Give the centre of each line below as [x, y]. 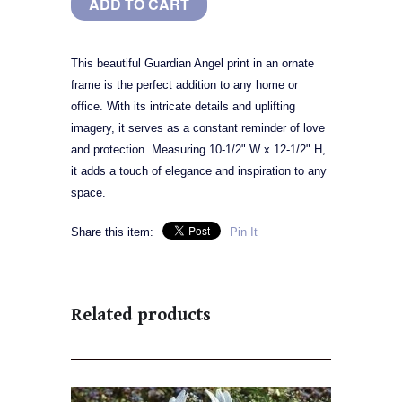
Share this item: [112, 232]
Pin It [244, 232]
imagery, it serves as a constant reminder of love [198, 128]
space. [88, 193]
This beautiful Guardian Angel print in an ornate [192, 64]
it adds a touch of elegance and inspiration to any [199, 171]
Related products [141, 316]
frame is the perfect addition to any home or [184, 85]
